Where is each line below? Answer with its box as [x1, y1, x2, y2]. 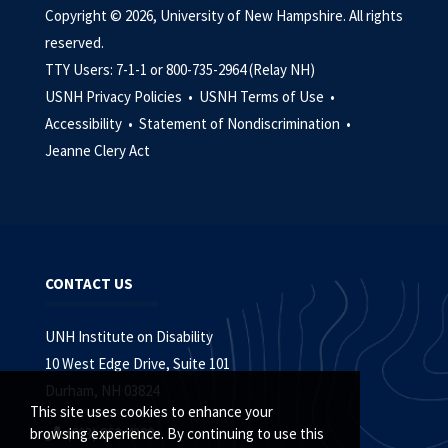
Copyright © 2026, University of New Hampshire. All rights [45, 6, 403, 25]
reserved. [45, 33, 104, 52]
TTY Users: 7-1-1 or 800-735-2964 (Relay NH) [45, 60, 315, 79]
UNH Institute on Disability [45, 327, 213, 346]
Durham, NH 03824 [45, 381, 159, 400]
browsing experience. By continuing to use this [30, 424, 324, 444]
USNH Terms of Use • [199, 87, 338, 106]
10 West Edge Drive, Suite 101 [45, 354, 230, 373]
